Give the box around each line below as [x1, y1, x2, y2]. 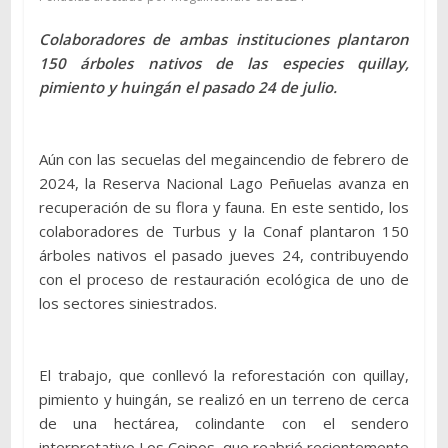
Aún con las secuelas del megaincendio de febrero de [38, 148, 410, 169]
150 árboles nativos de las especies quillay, [38, 52, 410, 73]
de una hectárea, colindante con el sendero [38, 412, 410, 433]
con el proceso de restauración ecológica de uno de [38, 268, 410, 289]
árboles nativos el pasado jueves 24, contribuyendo [38, 244, 410, 265]
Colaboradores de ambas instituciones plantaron [38, 28, 410, 49]
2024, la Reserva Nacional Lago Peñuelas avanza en [38, 172, 410, 193]
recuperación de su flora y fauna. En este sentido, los [38, 196, 410, 217]
